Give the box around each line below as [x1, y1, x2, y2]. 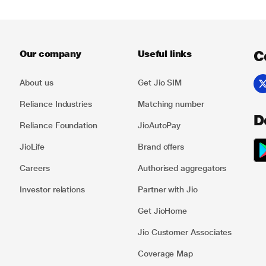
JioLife [20, 141, 45, 151]
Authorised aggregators [137, 163, 227, 173]
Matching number [137, 99, 204, 109]
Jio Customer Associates [137, 227, 232, 237]
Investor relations [20, 184, 85, 194]
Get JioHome [137, 205, 188, 216]
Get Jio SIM [137, 77, 182, 87]
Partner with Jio [137, 184, 198, 194]
